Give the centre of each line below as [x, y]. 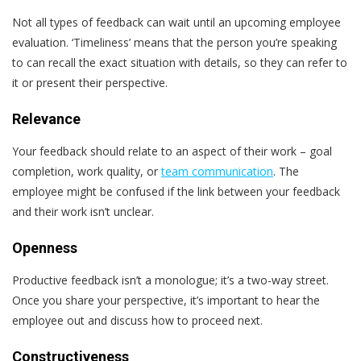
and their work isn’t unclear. [83, 211]
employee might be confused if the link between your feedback [176, 191]
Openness [45, 247]
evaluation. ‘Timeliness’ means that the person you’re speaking [174, 42]
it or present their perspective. [90, 82]
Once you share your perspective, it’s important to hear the [166, 300]
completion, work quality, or [87, 171]
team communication [217, 171]
